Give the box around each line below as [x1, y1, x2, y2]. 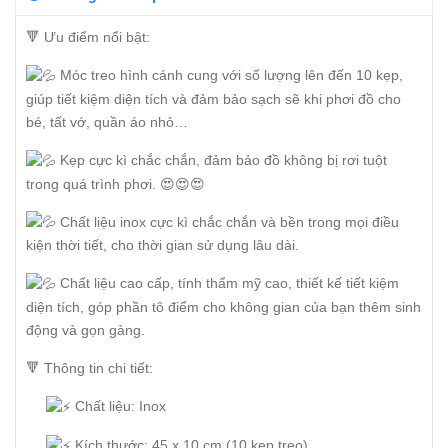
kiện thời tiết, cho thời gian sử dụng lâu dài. [26, 237, 299, 254]
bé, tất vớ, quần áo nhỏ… [26, 113, 188, 130]
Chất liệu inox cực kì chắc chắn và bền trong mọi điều [56, 213, 399, 230]
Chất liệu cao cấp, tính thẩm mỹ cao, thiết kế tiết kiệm [56, 275, 399, 292]
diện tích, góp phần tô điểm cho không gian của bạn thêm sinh [26, 299, 421, 316]
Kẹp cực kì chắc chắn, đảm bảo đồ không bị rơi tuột [56, 151, 387, 168]
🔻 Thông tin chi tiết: [26, 360, 153, 377]
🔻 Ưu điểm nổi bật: [26, 29, 150, 45]
